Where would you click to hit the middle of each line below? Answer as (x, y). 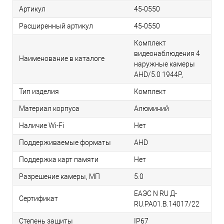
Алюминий (151, 109)
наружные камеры (164, 64)
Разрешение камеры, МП (59, 177)
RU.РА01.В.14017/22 (167, 204)
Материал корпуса (49, 109)
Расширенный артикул (56, 26)
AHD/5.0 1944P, (158, 75)
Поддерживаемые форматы (65, 143)
